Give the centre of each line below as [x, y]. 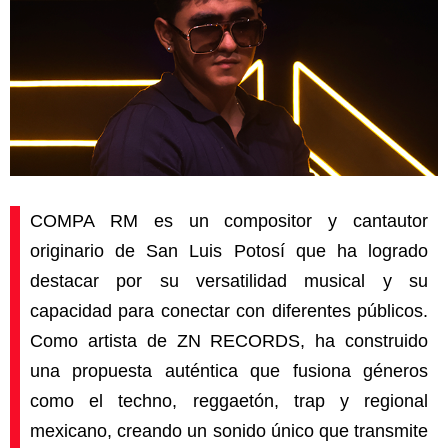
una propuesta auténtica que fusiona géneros [229, 371]
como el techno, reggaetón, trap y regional [229, 401]
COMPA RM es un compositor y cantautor [229, 221]
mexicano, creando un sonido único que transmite [229, 431]
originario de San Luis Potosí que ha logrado [229, 251]
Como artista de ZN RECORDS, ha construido [229, 341]
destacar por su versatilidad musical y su [229, 281]
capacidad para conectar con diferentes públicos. [229, 311]
